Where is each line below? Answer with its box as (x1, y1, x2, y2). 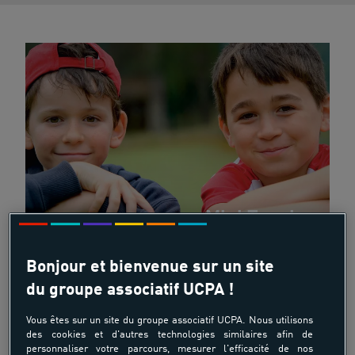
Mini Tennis (205, 209, 304, 228)
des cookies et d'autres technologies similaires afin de (26, 329, 313, 340)
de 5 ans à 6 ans (248, 334, 311, 347)
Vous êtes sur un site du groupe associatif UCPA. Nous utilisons (26, 315, 313, 326)
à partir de (189, 314, 247, 326)
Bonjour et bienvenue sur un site (26, 258, 275, 276)
